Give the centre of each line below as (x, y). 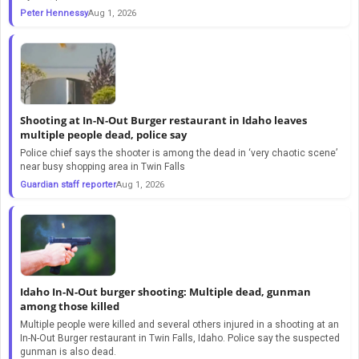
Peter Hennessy (54, 13)
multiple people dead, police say (103, 134)
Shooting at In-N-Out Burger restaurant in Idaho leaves (163, 120)
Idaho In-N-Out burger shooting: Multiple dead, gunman (165, 291)
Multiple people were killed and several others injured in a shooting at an (179, 324)
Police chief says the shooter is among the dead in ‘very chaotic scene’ (179, 153)
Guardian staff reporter (68, 184)
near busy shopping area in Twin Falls (103, 166)
